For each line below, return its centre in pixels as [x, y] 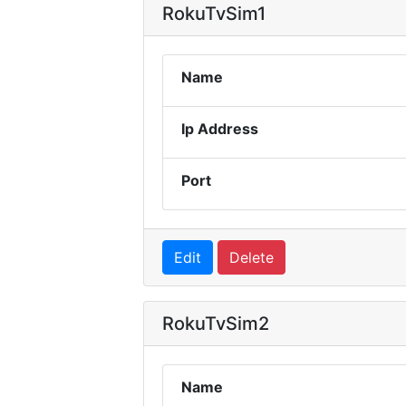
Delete [251, 257]
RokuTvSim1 [214, 14]
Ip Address [220, 129]
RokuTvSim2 [216, 324]
